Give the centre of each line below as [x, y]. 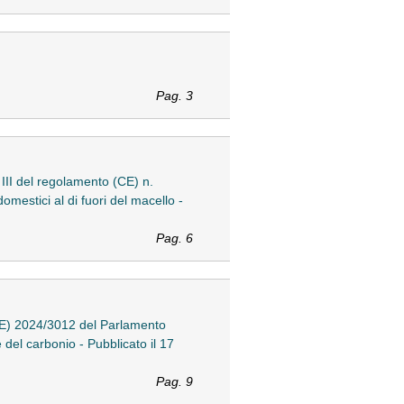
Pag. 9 [174, 381]
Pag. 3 [174, 96]
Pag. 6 [174, 239]
